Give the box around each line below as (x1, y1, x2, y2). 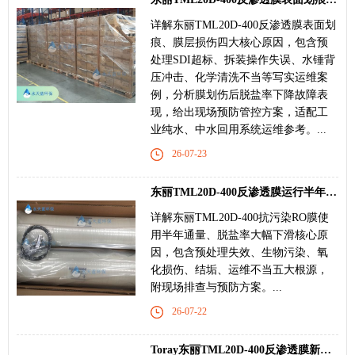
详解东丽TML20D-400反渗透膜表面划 (151, 18, 336, 31)
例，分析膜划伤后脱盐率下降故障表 (151, 88, 328, 101)
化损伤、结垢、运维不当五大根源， (151, 263, 328, 276)
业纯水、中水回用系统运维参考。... (151, 123, 326, 136)
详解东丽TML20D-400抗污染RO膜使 (151, 211, 329, 223)
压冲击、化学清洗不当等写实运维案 (151, 71, 328, 83)
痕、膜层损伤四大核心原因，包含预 (151, 36, 328, 48)
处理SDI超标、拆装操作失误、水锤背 (151, 53, 335, 66)
